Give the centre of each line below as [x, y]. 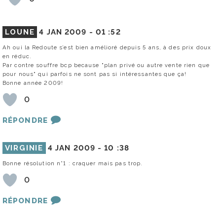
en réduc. [17, 56]
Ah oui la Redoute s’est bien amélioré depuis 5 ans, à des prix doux [107, 47]
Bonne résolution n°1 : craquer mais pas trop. [73, 163]
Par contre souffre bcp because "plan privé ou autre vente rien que [106, 65]
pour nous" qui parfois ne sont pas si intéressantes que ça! [95, 74]
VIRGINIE [24, 148]
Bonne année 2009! [33, 83]
